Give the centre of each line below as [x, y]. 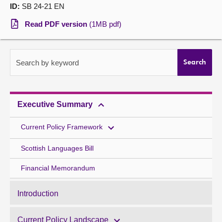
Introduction [38, 194]
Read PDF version [57, 24]
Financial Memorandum [58, 168]
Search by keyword [47, 63]
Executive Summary [55, 104]
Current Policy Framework [62, 127]
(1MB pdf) [105, 24]
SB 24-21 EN [42, 6]
